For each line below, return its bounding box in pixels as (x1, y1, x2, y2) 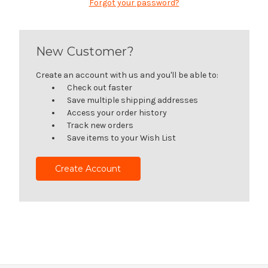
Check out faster (67, 82, 133, 93)
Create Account (55, 163, 121, 174)
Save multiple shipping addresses (67, 95, 199, 105)
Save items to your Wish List (67, 132, 176, 143)
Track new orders (67, 120, 134, 130)
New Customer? (35, 44, 134, 59)
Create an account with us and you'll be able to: (35, 69, 218, 80)
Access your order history (67, 107, 167, 118)
